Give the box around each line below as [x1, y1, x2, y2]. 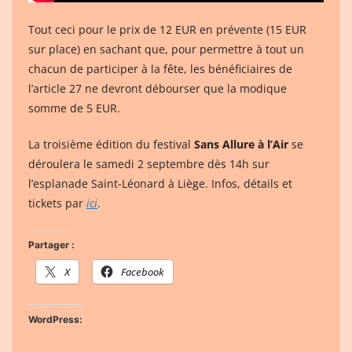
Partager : [28, 239, 75, 251]
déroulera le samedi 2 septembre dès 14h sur [28, 156, 269, 172]
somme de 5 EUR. [28, 101, 120, 116]
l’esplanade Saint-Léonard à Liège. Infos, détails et [28, 176, 292, 192]
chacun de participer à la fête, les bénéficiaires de [28, 61, 292, 77]
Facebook [121, 265, 164, 280]
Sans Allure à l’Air [194, 137, 288, 152]
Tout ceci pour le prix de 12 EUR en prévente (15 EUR [28, 22, 306, 38]
